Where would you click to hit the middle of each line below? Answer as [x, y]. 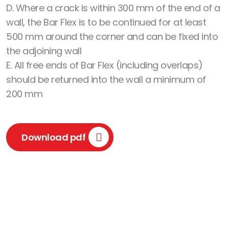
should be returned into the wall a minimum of [106, 80]
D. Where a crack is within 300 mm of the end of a [113, 8]
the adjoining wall [44, 51]
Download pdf [53, 138]
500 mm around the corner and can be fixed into [112, 37]
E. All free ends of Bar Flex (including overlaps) [105, 65]
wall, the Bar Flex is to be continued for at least [106, 22]
